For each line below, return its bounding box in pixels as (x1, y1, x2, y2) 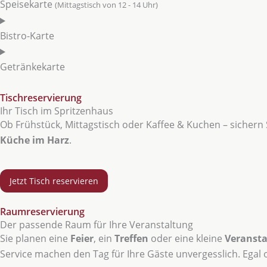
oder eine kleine (148, 232, 225, 246)
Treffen (114, 232, 148, 246)
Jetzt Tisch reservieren (10, 175, 98, 187)
